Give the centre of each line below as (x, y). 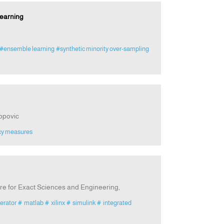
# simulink (81, 203)
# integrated (114, 203)
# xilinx (55, 203)
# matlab (30, 203)
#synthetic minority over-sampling (102, 49)
